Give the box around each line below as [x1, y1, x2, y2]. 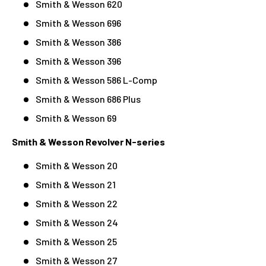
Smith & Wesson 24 [36, 216, 118, 228]
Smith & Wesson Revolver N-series [12, 135, 165, 147]
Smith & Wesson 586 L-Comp [36, 74, 157, 85]
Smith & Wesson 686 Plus [36, 93, 141, 104]
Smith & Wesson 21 [36, 178, 116, 190]
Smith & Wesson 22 [36, 197, 118, 209]
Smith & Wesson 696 [36, 17, 121, 28]
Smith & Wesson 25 [36, 235, 117, 247]
